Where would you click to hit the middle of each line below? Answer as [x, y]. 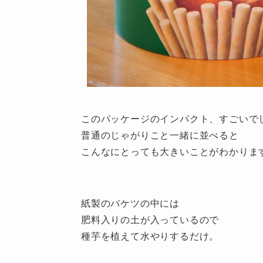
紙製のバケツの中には [130, 203]
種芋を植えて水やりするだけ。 [150, 235]
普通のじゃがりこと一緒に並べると [160, 134]
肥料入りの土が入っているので [150, 219]
